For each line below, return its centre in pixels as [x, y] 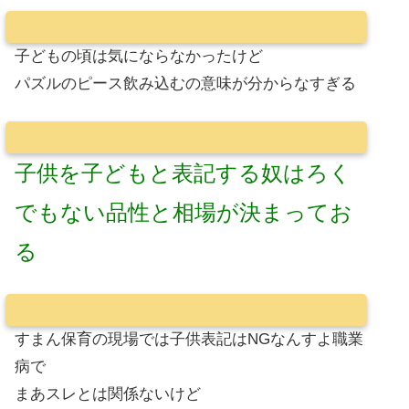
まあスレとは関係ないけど [108, 394]
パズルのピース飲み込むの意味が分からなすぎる [185, 84]
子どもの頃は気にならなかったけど [139, 57]
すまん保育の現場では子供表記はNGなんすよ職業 [189, 340]
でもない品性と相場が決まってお [184, 212]
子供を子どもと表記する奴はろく [183, 173]
